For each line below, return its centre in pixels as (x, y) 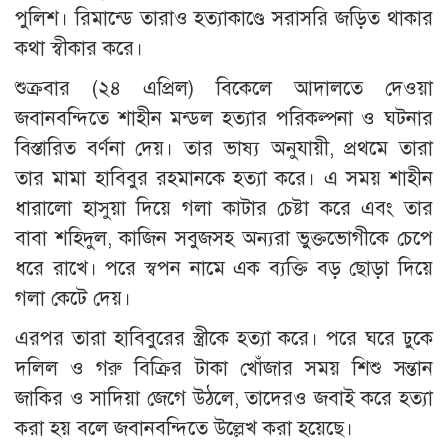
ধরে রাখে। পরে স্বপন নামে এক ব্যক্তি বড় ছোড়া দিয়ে (224, 268)
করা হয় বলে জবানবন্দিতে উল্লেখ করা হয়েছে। (184, 428)
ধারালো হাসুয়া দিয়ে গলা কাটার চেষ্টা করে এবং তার (224, 208)
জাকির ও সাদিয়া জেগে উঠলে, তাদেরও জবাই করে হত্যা (224, 398)
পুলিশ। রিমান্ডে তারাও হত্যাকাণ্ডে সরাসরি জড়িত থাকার (224, 18)
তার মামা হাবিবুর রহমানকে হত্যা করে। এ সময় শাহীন (224, 178)
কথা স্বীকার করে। (79, 48)
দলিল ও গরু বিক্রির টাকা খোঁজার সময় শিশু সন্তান (224, 368)
